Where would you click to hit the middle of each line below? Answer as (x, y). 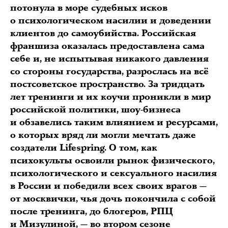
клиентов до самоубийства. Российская (103, 33)
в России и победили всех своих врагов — (108, 186)
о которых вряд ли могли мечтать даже (103, 135)
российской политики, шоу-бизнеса (95, 110)
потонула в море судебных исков (89, 8)
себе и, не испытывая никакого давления (109, 59)
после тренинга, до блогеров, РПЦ (92, 211)
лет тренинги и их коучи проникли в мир (110, 97)
